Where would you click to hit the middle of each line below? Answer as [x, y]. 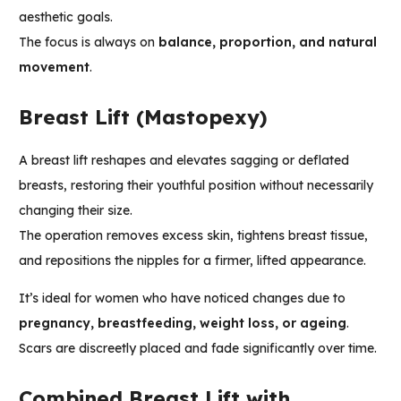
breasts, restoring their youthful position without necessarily [196, 186]
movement [54, 68]
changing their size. [76, 211]
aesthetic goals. [66, 17]
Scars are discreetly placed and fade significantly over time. [198, 349]
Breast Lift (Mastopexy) [143, 117]
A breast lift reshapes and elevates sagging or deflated [184, 161]
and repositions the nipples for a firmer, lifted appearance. [192, 261]
